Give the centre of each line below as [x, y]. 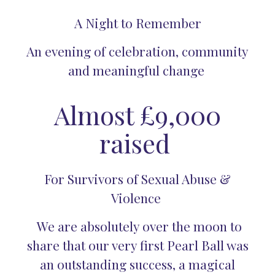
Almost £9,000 [137, 115]
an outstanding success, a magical [137, 264]
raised [137, 143]
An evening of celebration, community [137, 51]
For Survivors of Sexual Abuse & [137, 179]
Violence [136, 198]
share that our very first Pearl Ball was [137, 245]
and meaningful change [136, 70]
